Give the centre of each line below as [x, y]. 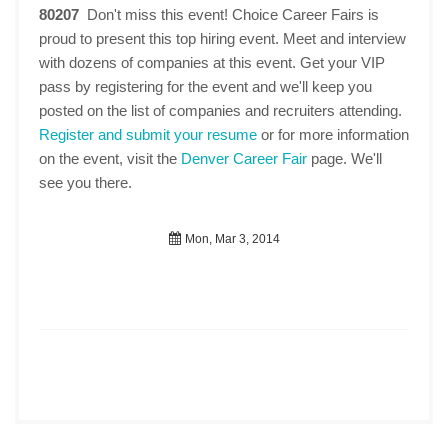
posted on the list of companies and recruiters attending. [220, 110]
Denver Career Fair [244, 158]
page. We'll [344, 158]
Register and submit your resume [148, 134]
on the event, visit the [110, 158]
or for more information [333, 134]
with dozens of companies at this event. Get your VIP [212, 62]
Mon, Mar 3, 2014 [230, 239]
